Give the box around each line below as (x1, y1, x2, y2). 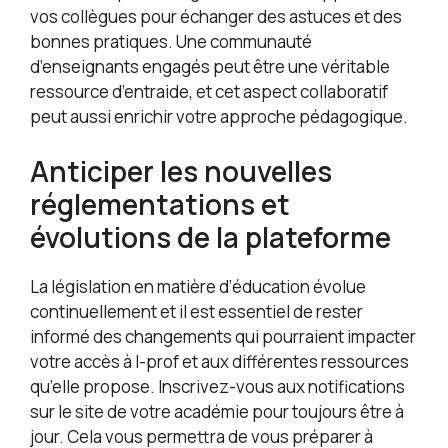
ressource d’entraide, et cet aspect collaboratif (30, 80, 388, 104)
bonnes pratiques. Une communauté (30, 30, 312, 54)
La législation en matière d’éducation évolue (30, 274, 366, 298)
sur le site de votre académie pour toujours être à (30, 399, 404, 423)
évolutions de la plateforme (30, 217, 391, 256)
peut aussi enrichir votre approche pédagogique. (30, 105, 408, 129)
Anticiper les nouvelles (30, 151, 332, 190)
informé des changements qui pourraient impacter (30, 324, 416, 348)
